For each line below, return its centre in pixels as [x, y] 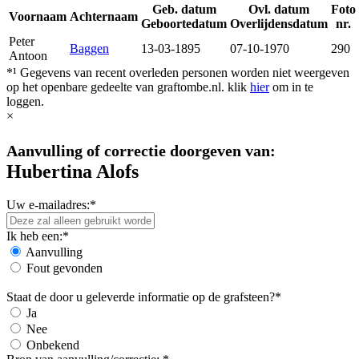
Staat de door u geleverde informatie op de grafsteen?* [144, 297]
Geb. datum [184, 9]
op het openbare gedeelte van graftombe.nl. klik [128, 87]
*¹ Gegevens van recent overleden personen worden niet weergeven [178, 72]
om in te [291, 87]
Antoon [28, 55]
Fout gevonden [65, 268]
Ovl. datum [279, 9]
